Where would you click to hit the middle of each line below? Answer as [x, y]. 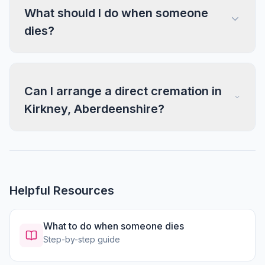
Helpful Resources [62, 190]
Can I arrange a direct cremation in [123, 91]
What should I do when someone [116, 13]
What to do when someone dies [114, 226]
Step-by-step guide [82, 239]
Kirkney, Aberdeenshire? [94, 109]
